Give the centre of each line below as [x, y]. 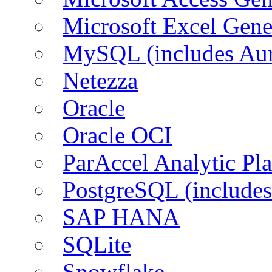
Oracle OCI [117, 135]
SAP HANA [121, 217]
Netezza [100, 80]
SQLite [97, 244]
